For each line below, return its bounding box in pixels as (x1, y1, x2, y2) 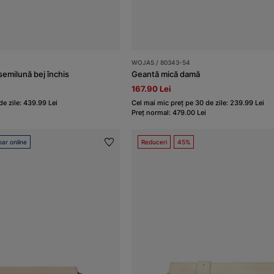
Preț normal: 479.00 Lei (131, 108, 207, 117)
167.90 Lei (131, 84, 172, 94)
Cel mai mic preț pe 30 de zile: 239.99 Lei (131, 98, 265, 108)
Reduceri (141, 138, 168, 146)
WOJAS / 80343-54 (131, 59, 191, 67)
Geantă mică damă (131, 69, 201, 80)
